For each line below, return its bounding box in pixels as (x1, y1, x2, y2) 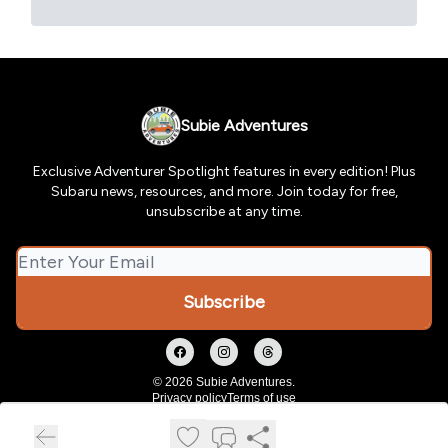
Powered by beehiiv (182, 414, 290, 432)
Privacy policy (152, 391, 227, 406)
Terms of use (227, 391, 296, 406)
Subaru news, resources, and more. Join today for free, (50, 183, 398, 201)
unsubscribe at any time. (145, 203, 303, 221)
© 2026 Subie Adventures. (153, 375, 295, 390)
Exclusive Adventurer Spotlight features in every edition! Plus (32, 163, 416, 181)
